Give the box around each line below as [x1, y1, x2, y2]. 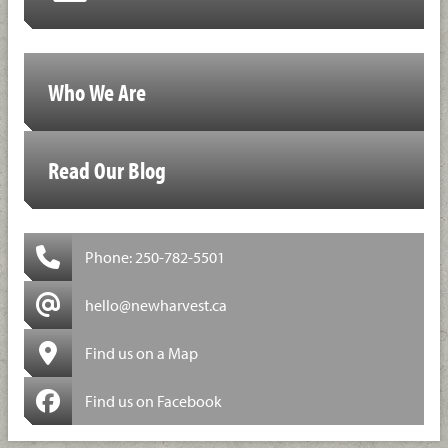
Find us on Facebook [84, 391, 222, 412]
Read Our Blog [48, 155, 166, 186]
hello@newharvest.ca [84, 295, 227, 316]
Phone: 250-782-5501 [84, 247, 225, 268]
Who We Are [48, 77, 146, 108]
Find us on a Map [84, 343, 198, 364]
